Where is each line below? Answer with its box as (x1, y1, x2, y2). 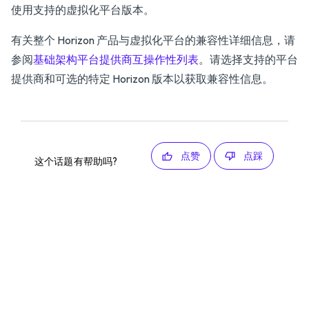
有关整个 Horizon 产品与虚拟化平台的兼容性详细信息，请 (11, 33, 295, 47)
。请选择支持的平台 (199, 52, 298, 66)
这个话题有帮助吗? (34, 155, 118, 168)
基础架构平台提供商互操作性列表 (33, 52, 199, 66)
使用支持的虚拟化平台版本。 (11, 3, 154, 17)
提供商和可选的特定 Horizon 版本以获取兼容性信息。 (11, 72, 273, 86)
